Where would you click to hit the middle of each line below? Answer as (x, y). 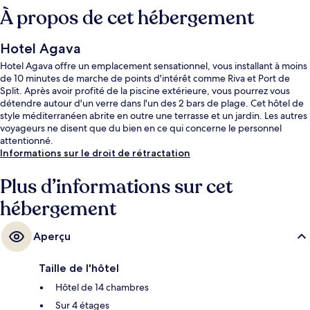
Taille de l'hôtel (79, 268)
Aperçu (52, 237)
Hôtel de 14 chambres (102, 288)
